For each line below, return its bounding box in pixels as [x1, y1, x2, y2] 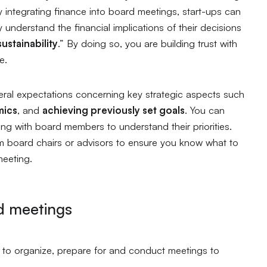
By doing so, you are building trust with [64, 37, 238, 50]
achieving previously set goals [42, 103, 185, 116]
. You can [185, 103, 225, 116]
